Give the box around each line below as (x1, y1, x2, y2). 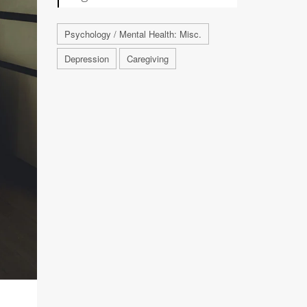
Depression (64, 52, 109, 65)
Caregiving (126, 52, 169, 65)
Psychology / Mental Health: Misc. (64, 27, 201, 40)
